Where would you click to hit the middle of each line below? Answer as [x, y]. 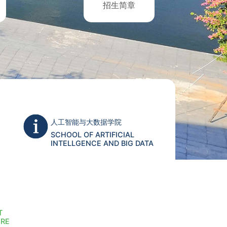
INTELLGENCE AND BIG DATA [102, 143]
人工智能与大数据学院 [86, 122]
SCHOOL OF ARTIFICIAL [92, 134]
